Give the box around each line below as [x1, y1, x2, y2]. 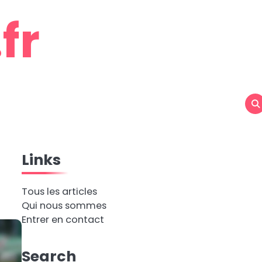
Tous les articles [21, 185, 97, 198]
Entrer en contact [21, 213, 104, 226]
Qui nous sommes [21, 199, 106, 212]
